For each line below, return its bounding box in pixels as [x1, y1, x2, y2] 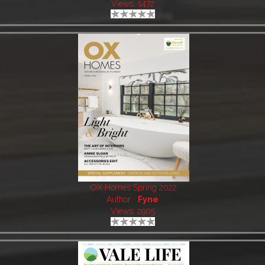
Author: [106, 195, 135, 205]
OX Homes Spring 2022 [91, 183, 177, 193]
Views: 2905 [110, 206, 155, 216]
